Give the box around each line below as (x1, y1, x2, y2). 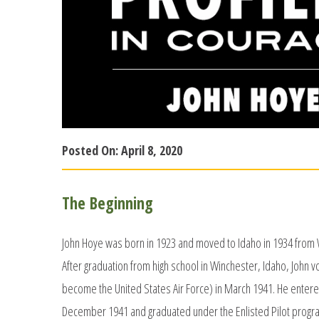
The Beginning (62, 191, 153, 214)
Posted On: (62, 141, 121, 159)
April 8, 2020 (121, 141, 182, 159)
